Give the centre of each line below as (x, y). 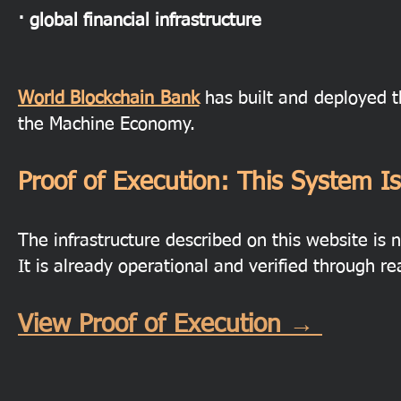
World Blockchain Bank (109, 98)
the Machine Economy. (107, 124)
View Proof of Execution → (170, 325)
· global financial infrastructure (140, 21)
